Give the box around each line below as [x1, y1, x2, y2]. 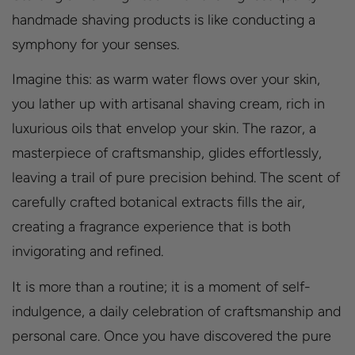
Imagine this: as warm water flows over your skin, [12, 71, 320, 89]
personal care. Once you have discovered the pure [12, 326, 331, 345]
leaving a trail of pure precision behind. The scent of [12, 169, 340, 187]
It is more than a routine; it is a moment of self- [12, 277, 311, 296]
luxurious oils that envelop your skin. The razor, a [12, 120, 316, 138]
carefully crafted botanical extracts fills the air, [12, 193, 305, 212]
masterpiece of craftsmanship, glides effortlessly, [12, 144, 322, 162]
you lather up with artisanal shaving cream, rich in [12, 95, 325, 113]
